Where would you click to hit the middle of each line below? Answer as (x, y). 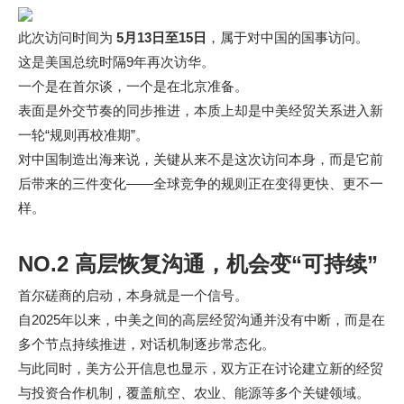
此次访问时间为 (67, 37)
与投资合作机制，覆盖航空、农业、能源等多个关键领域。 (194, 393)
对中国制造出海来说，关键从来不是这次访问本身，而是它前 (201, 159)
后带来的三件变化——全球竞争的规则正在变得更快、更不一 (201, 184)
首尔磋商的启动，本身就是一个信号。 (133, 295)
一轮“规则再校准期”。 (83, 135)
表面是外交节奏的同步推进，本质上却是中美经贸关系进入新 (201, 110)
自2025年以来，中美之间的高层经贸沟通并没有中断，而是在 (202, 320)
